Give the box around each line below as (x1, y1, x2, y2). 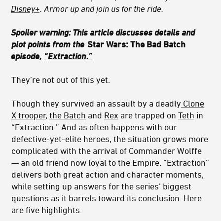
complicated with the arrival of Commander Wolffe (11, 146, 202, 156)
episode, (11, 51, 43, 61)
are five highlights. (11, 205, 82, 215)
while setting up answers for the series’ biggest (11, 181, 191, 191)
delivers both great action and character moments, (11, 169, 204, 180)
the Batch (49, 110, 86, 120)
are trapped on (118, 110, 178, 120)
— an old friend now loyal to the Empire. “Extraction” (11, 157, 209, 168)
